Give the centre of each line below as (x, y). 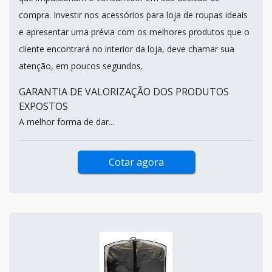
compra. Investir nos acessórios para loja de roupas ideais (133, 15)
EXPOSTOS (43, 106)
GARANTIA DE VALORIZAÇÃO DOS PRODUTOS (124, 91)
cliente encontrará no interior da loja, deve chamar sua (127, 49)
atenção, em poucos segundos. (81, 66)
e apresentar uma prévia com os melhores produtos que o (134, 32)
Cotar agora (136, 162)
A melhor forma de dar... (66, 121)
